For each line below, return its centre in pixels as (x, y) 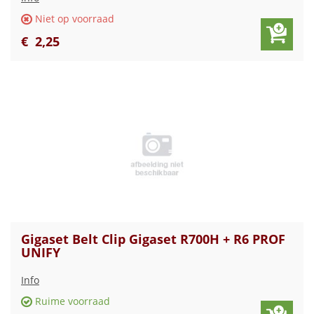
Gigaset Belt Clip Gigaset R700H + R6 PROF (153, 239)
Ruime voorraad (72, 301)
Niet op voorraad (74, 19)
